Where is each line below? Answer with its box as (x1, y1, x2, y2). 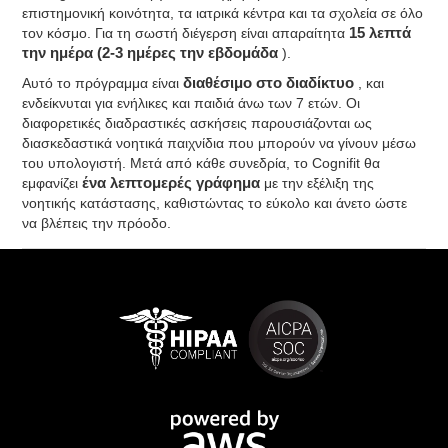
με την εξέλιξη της (260, 175, 375, 191)
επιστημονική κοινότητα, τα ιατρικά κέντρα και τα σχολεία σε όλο (22, 5, 424, 21)
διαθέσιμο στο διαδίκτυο (183, 75, 359, 91)
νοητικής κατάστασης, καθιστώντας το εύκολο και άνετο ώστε (22, 195, 408, 211)
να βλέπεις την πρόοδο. (22, 215, 172, 231)
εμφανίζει (22, 175, 83, 191)
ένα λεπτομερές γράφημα (82, 175, 261, 191)
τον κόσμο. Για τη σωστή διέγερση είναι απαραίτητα (22, 25, 350, 41)
